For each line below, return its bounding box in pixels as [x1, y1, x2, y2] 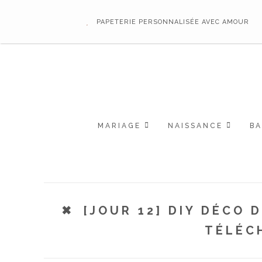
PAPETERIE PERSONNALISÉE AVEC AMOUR [94, 18, 252, 26]
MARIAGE [97, 122, 141, 130]
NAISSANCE [167, 122, 223, 130]
